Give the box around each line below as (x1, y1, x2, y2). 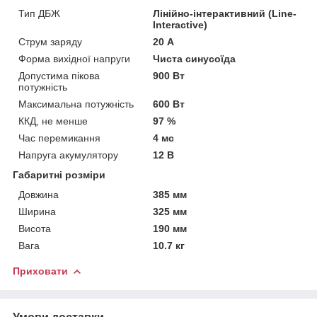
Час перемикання (18, 132, 100, 144)
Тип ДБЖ (18, 7, 60, 19)
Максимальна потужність (18, 98, 134, 110)
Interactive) (153, 18, 208, 30)
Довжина (18, 188, 59, 200)
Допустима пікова (18, 69, 100, 81)
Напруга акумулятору (18, 149, 118, 161)
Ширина (18, 205, 56, 217)
